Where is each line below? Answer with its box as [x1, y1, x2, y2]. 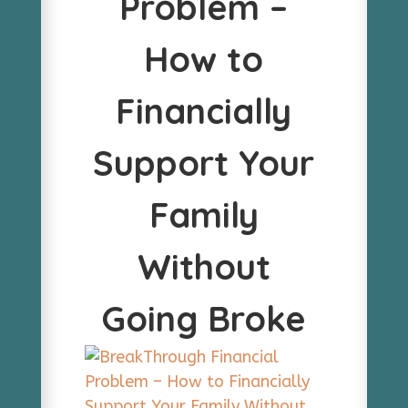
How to [144, 37, 264, 81]
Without [137, 245, 270, 289]
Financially [116, 89, 292, 133]
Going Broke [101, 297, 307, 341]
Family [148, 193, 259, 237]
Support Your [93, 141, 315, 185]
